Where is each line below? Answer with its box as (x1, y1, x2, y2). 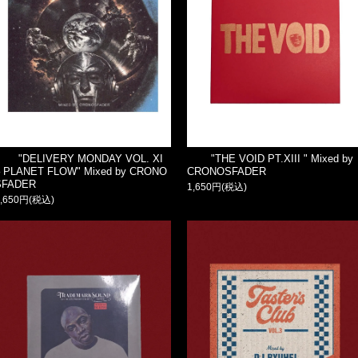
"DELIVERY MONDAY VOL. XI (18, 152, 164, 165)
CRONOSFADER (186, 165, 266, 177)
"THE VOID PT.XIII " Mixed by (210, 152, 353, 165)
